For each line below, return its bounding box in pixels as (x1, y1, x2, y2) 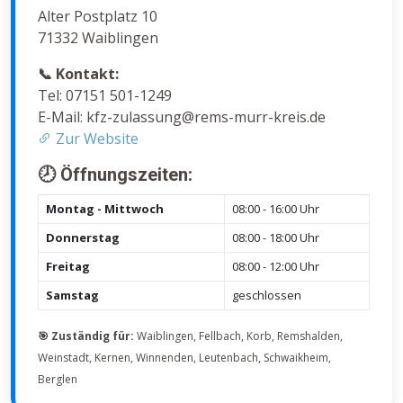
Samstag (46, 287, 99, 304)
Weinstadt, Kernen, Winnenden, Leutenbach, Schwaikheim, (38, 350, 331, 366)
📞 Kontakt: (38, 64, 119, 85)
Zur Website (52, 129, 139, 149)
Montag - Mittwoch (46, 201, 164, 218)
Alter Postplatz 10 (38, 6, 157, 27)
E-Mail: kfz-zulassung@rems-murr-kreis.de (38, 107, 326, 128)
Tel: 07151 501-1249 (38, 85, 172, 106)
